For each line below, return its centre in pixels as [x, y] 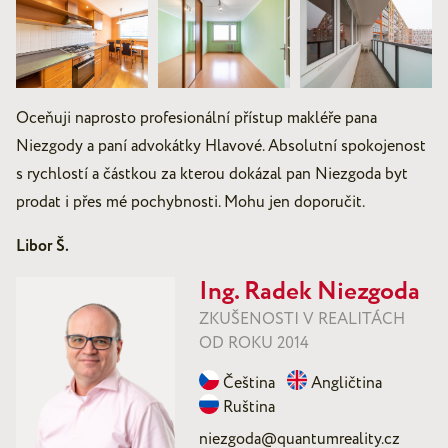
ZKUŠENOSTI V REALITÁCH [302, 319]
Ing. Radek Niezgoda [310, 292]
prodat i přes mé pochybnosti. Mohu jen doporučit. [190, 202]
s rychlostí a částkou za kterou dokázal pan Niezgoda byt [212, 174]
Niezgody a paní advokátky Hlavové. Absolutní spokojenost [221, 146]
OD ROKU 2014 [254, 343]
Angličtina [347, 383]
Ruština [249, 407]
